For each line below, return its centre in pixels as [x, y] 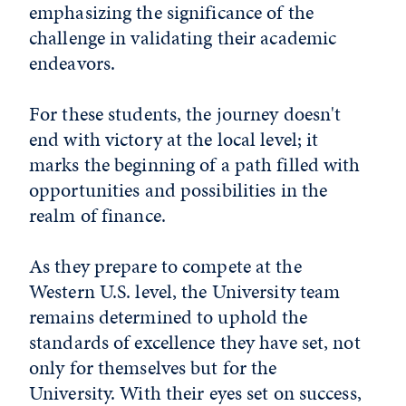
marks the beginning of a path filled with [195, 164]
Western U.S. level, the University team [185, 291]
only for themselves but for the [153, 367]
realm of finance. [97, 215]
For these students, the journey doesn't [185, 114]
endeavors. [72, 63]
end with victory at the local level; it [174, 139]
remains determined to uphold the [169, 317]
